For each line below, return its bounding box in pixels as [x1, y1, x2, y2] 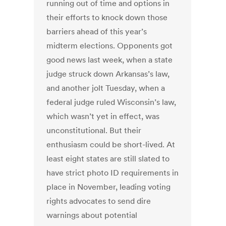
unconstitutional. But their [46, 125, 142, 136]
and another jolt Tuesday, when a [46, 83, 165, 93]
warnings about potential [46, 210, 138, 220]
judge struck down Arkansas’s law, [46, 69, 170, 79]
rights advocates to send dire [46, 196, 151, 206]
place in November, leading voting [46, 182, 171, 192]
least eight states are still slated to [46, 153, 170, 164]
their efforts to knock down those [46, 12, 168, 23]
